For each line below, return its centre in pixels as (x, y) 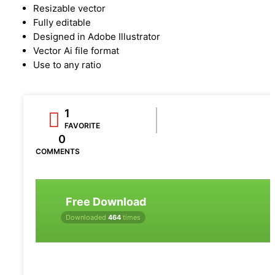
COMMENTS (58, 151)
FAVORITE (82, 125)
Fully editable (62, 22)
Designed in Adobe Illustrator (97, 36)
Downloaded (87, 217)
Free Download (106, 201)
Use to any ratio (67, 64)
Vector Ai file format (76, 50)
